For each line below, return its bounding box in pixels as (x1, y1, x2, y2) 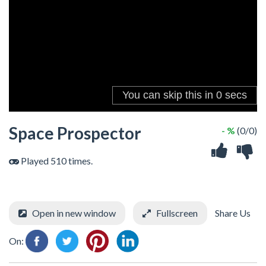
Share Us (213, 207, 251, 218)
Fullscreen (156, 207, 198, 218)
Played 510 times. (19, 155, 93, 166)
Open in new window (32, 207, 116, 218)
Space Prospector (9, 123, 141, 143)
